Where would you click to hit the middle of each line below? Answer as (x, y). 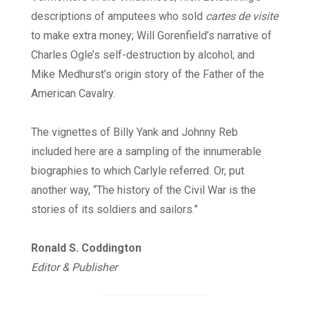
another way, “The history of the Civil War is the (143, 190)
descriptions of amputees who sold (118, 17)
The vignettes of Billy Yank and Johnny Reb (134, 132)
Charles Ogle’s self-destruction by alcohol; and (143, 55)
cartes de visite (242, 17)
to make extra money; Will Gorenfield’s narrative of (151, 36)
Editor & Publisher (74, 268)
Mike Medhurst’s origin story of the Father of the (148, 74)
